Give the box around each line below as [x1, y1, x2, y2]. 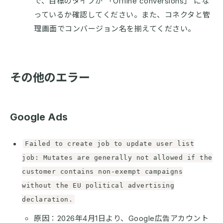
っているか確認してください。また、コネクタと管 [34, 9, 211, 19]
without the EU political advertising [22, 181, 174, 189]
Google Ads [10, 111, 68, 123]
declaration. [22, 195, 73, 203]
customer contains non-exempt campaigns [22, 167, 183, 175]
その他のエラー [10, 70, 90, 85]
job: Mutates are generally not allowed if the [22, 153, 213, 161]
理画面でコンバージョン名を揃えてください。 [34, 23, 196, 33]
